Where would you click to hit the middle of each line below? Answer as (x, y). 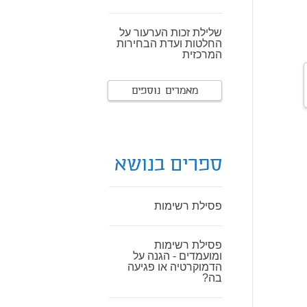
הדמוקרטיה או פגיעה (175, 267)
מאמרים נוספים (165, 91)
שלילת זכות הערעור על (171, 33)
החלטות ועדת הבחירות (169, 44)
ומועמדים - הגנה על (177, 256)
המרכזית (202, 54)
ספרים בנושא (168, 165)
